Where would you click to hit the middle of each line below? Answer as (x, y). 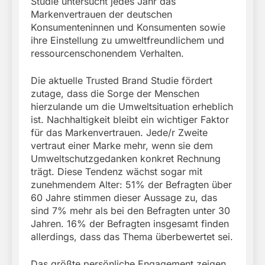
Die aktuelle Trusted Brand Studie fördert (122, 81)
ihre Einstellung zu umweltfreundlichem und (127, 41)
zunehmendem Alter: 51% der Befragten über (131, 185)
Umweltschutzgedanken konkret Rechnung (126, 159)
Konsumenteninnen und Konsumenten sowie (128, 28)
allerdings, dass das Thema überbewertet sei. (132, 237)
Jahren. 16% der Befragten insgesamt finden (130, 224)
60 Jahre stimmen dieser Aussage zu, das (124, 198)
